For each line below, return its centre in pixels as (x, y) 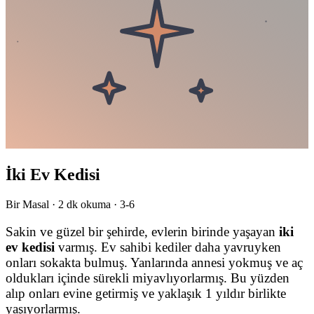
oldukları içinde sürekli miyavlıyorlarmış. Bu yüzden (148, 278)
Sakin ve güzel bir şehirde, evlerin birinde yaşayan (142, 231)
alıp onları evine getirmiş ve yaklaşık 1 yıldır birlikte (146, 293)
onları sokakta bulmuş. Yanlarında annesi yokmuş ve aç (154, 262)
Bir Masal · (32, 204)
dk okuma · (92, 204)
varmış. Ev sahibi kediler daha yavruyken (168, 247)
